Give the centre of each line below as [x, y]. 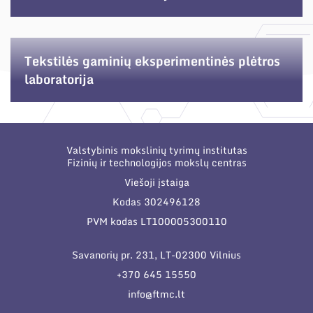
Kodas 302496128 [156, 202]
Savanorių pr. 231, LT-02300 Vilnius [156, 255]
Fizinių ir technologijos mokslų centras [156, 162]
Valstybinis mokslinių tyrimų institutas [156, 150]
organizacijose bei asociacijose [161, 14]
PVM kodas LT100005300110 [156, 221]
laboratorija [59, 79]
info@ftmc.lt [156, 294]
